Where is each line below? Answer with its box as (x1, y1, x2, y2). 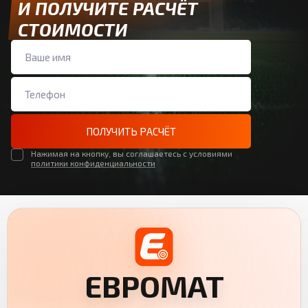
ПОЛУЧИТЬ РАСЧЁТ (86, 124, 176, 137)
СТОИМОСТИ (18, 18, 128, 40)
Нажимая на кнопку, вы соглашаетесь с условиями (31, 148, 232, 158)
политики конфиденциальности (31, 157, 155, 168)
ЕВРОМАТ (84, 267, 224, 304)
